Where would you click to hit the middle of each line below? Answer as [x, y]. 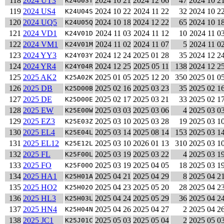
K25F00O [79, 165]
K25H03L [79, 198]
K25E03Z [79, 121]
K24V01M [79, 44]
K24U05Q [79, 22]
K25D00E [79, 99]
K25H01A [79, 176]
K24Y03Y [79, 55]
